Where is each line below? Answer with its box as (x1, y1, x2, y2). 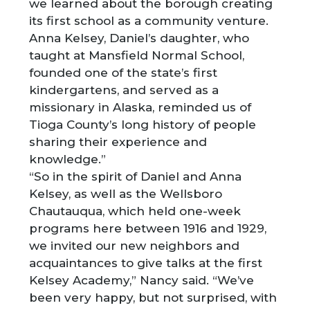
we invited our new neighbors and (29, 238, 240, 253)
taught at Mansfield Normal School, (29, 48, 245, 62)
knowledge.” (29, 152, 107, 166)
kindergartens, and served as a (29, 82, 219, 97)
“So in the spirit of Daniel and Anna (29, 169, 242, 183)
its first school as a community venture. (29, 13, 269, 28)
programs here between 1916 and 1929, (29, 221, 267, 235)
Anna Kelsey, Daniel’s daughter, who (29, 30, 250, 45)
